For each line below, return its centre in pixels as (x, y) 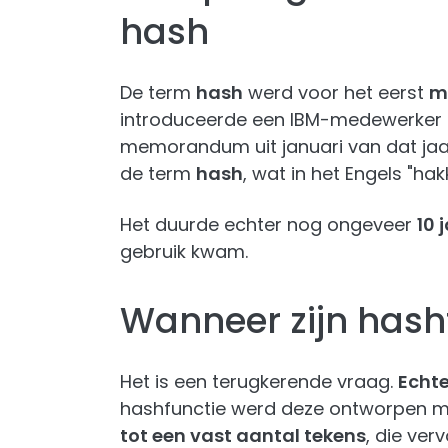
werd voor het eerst (336, 92)
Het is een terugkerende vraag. (259, 381)
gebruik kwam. (184, 251)
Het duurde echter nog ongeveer (268, 224)
